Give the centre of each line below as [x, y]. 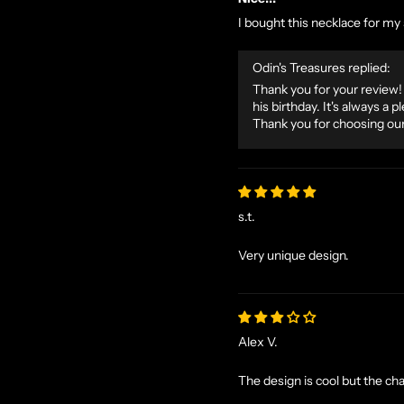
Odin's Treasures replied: [321, 68]
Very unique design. [294, 256]
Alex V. [258, 342]
